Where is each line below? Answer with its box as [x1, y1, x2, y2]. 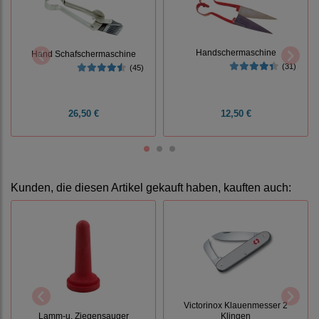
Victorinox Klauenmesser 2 [184, 300, 288, 310]
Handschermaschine [195, 47, 276, 57]
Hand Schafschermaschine [31, 49, 136, 59]
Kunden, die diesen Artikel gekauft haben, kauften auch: [11, 182, 291, 194]
